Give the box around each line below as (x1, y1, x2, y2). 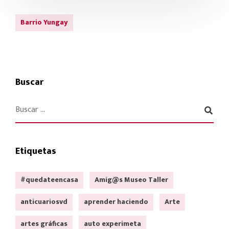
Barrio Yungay (20, 16, 68, 29)
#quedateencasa (20, 174, 78, 186)
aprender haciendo (84, 196, 148, 208)
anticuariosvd (20, 196, 67, 208)
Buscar (15, 75, 43, 90)
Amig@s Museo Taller (95, 174, 168, 186)
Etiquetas (15, 144, 56, 159)
